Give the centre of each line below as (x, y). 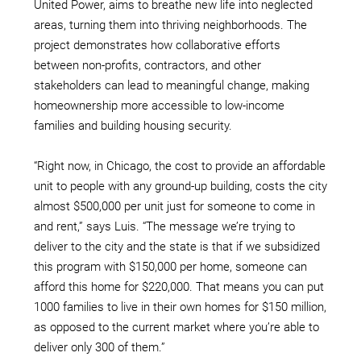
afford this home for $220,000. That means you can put (179, 287)
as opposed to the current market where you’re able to (176, 328)
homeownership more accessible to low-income (159, 106)
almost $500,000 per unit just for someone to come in (174, 207)
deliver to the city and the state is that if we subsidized (177, 247)
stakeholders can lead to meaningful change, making (172, 86)
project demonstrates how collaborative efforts (157, 46)
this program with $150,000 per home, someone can (170, 267)
